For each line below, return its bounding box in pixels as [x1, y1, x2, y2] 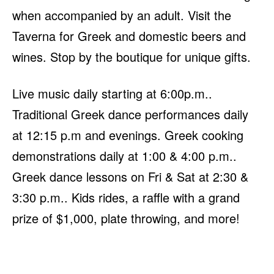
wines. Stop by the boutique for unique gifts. [12, 48, 251, 66]
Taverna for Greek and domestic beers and [12, 27, 246, 45]
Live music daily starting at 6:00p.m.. [12, 84, 212, 103]
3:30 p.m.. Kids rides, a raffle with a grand [12, 188, 240, 207]
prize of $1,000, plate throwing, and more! [12, 209, 240, 228]
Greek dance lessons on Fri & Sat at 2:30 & [12, 168, 248, 186]
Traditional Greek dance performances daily [12, 105, 248, 124]
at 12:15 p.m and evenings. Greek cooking [12, 126, 243, 144]
